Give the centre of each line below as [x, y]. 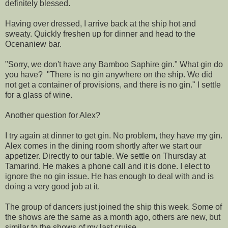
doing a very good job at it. [52, 186]
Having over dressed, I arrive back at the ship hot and [101, 23]
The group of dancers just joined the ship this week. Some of [113, 207]
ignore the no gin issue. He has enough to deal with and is [109, 176]
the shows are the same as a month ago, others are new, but [113, 217]
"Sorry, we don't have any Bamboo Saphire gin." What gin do [114, 64]
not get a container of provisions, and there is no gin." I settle [113, 84]
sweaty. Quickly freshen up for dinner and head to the [100, 34]
